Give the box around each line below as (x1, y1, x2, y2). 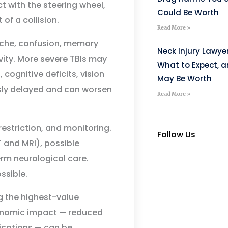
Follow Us (157, 129, 195, 140)
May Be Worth (157, 73, 212, 84)
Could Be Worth (157, 7, 219, 18)
